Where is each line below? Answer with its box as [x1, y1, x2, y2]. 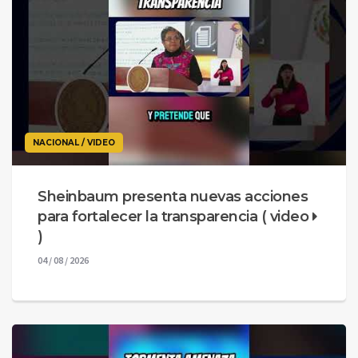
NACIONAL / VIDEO [33, 137, 115, 148]
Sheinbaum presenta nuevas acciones [38, 187, 308, 205]
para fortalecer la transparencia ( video [38, 207, 312, 225]
